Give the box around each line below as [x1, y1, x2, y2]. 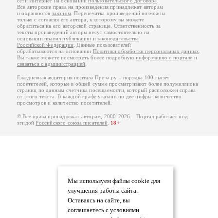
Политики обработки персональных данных [92, 49, 200, 54]
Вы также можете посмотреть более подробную [17, 55, 136, 60]
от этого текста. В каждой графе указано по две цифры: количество [17, 94, 182, 99]
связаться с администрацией [17, 61, 86, 67]
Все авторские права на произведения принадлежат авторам [17, 4, 163, 10]
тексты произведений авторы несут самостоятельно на [17, 30, 149, 35]
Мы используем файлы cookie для [67, 178, 160, 184]
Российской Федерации [17, 42, 73, 48]
